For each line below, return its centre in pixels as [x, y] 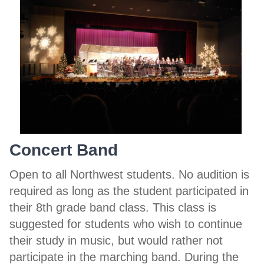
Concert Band [64, 150]
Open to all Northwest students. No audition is [129, 174]
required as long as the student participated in [129, 191]
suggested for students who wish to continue [126, 224]
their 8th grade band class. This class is [113, 207]
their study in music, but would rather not [116, 240]
